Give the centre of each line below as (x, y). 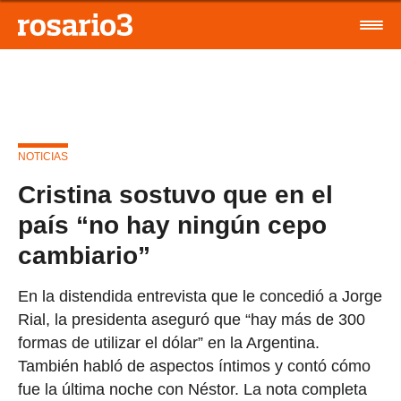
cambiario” (84, 256)
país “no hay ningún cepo (172, 225)
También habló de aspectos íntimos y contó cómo (194, 366)
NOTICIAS (43, 157)
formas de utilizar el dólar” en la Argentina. (169, 343)
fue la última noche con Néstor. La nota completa (192, 389)
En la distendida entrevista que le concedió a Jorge (200, 296)
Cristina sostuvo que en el (175, 195)
